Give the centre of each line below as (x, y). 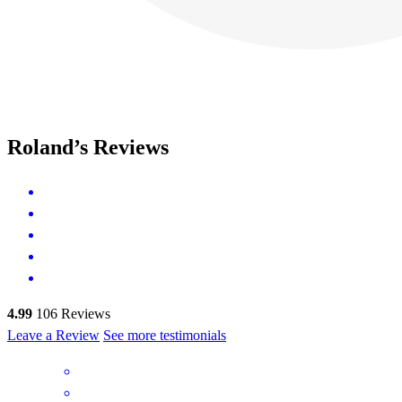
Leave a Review (53, 335)
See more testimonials (165, 335)
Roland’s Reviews (88, 148)
